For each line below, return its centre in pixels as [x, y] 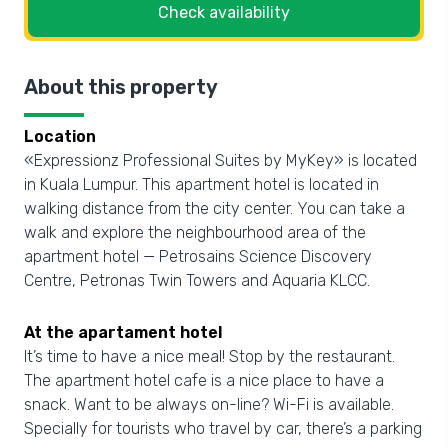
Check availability [224, 12]
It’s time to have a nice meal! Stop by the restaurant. [209, 356]
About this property [121, 87]
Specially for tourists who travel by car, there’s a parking [223, 428]
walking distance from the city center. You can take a [214, 208]
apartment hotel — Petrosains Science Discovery [198, 256]
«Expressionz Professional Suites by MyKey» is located [220, 160]
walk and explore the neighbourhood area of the [195, 232]
